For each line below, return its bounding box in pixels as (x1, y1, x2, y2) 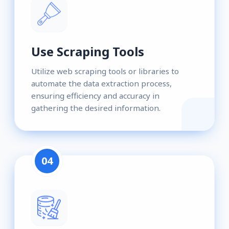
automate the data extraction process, (31, 78, 172, 88)
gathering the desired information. (31, 102, 161, 113)
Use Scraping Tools (31, 42, 144, 60)
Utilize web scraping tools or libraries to (31, 65, 179, 76)
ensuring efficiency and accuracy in (31, 90, 159, 101)
